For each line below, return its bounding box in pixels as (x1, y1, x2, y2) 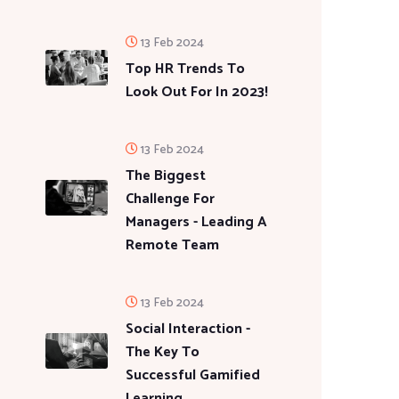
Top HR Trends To (126, 57, 245, 81)
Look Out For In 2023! (126, 80, 268, 104)
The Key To (126, 340, 199, 364)
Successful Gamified (126, 363, 260, 387)
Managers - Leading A (126, 210, 267, 234)
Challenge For (126, 187, 215, 211)
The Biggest (126, 164, 206, 188)
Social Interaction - (126, 317, 250, 341)
